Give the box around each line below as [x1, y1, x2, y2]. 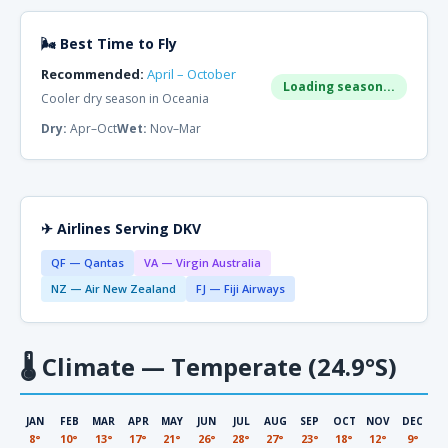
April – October [147, 65, 236, 83]
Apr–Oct [67, 120, 117, 137]
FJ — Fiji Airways [196, 281, 285, 296]
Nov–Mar [147, 120, 201, 137]
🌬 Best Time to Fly [41, 34, 177, 53]
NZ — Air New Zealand [51, 281, 176, 296]
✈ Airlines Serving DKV [41, 219, 201, 238]
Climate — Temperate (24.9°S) [36, 350, 397, 383]
